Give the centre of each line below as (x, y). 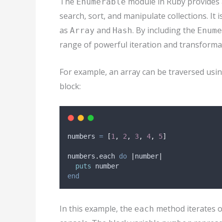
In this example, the (97, 208)
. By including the (165, 30)
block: (70, 86)
